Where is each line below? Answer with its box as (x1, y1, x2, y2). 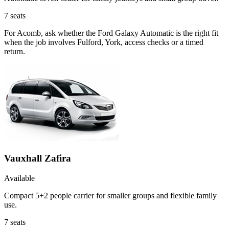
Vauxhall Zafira (4, 152, 71, 164)
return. (4, 47, 25, 56)
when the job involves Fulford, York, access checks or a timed (4, 38, 203, 47)
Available (4, 173, 35, 182)
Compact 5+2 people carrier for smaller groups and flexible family (4, 191, 217, 200)
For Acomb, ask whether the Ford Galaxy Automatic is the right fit (4, 29, 218, 38)
